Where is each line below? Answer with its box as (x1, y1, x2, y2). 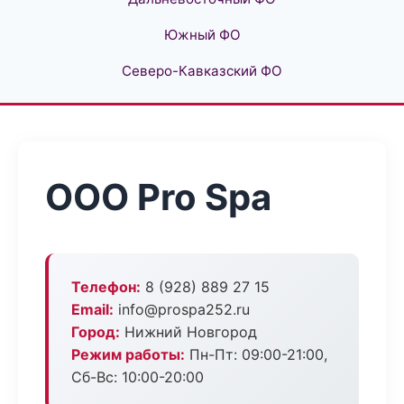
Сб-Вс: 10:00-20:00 (71, 368, 204, 386)
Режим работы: (71, 345, 185, 363)
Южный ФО (163, 26, 241, 43)
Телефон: (71, 278, 141, 296)
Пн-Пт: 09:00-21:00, (185, 345, 327, 363)
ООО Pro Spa (45, 175, 271, 219)
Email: (71, 300, 114, 318)
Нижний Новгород (120, 323, 257, 341)
